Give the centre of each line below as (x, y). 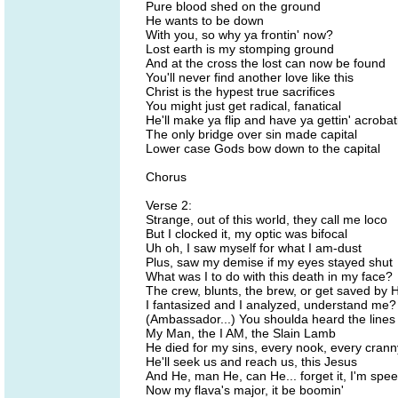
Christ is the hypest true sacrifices (240, 92)
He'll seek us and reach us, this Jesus (251, 362)
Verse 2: (169, 205)
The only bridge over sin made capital (251, 134)
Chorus (166, 177)
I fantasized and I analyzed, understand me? (271, 305)
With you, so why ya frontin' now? (239, 35)
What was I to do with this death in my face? (269, 276)
